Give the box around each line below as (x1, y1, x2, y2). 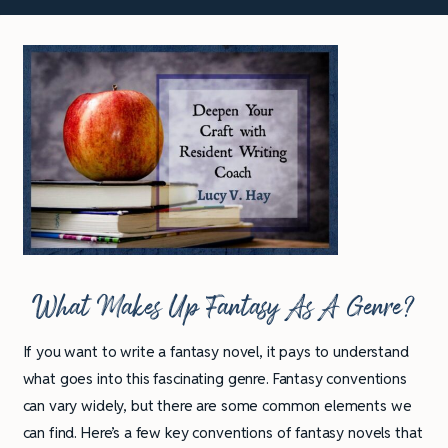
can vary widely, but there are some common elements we (22, 396, 412, 416)
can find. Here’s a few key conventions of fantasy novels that (22, 423, 423, 443)
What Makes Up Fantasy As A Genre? (31, 285, 417, 331)
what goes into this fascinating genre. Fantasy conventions (22, 369, 407, 389)
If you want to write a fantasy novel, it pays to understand (22, 342, 409, 362)
